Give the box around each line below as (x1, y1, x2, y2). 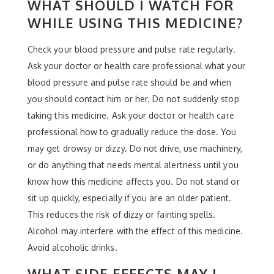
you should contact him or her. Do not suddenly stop (28, 93, 239, 104)
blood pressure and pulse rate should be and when (28, 76, 232, 87)
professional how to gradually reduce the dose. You (28, 126, 237, 137)
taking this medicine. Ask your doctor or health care (28, 109, 234, 120)
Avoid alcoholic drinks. (28, 242, 117, 253)
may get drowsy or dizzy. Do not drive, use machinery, (28, 143, 242, 154)
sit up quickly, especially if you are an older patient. (28, 192, 231, 203)
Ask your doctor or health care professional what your (28, 60, 245, 71)
